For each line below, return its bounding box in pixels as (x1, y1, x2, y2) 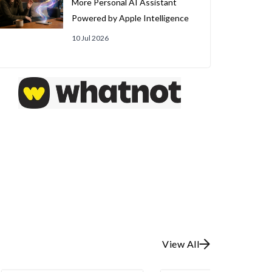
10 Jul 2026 (71, 33, 109, 42)
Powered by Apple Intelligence (71, 13, 189, 23)
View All (162, 238, 199, 250)
